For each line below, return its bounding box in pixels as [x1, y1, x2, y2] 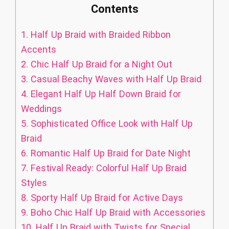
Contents [90, 2, 139, 15]
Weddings [21, 103, 62, 114]
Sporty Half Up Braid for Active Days [28, 192, 183, 203]
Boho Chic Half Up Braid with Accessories [28, 207, 205, 218]
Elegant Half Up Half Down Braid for [28, 88, 181, 100]
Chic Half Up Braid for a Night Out [28, 59, 172, 70]
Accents [21, 44, 56, 55]
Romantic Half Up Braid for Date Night [28, 148, 191, 159]
